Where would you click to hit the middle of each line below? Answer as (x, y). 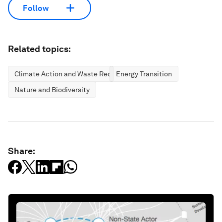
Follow (36, 8)
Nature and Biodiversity (52, 90)
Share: (22, 151)
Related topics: (39, 49)
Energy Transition (144, 74)
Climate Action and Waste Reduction (73, 74)
